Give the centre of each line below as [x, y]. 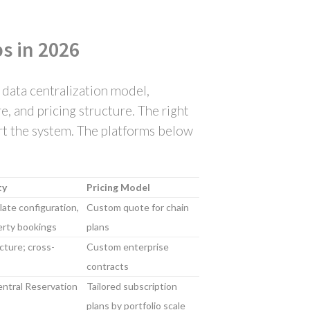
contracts [108, 266]
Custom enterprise [128, 247]
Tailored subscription [132, 286]
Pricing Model [118, 187]
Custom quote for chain [138, 207]
